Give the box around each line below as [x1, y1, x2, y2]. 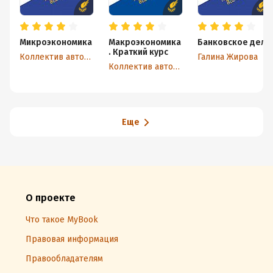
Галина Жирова [197, 52, 258, 62]
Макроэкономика [108, 37, 181, 48]
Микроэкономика [19, 37, 92, 48]
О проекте [26, 192, 76, 204]
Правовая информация [26, 234, 118, 244]
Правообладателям [26, 253, 103, 264]
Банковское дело [197, 37, 271, 48]
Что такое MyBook [26, 214, 98, 225]
